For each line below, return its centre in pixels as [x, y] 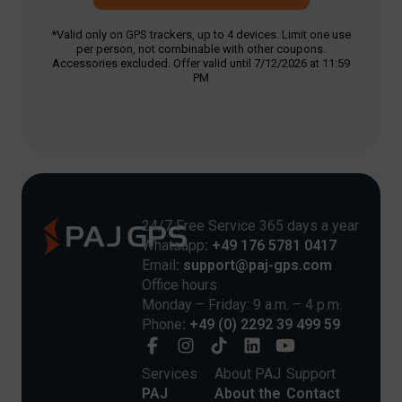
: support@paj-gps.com [254, 265]
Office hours [179, 284]
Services [170, 373]
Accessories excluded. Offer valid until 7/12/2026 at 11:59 [201, 63]
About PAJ [247, 373]
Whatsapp [173, 245]
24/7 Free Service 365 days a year [250, 225]
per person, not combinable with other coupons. [201, 48]
